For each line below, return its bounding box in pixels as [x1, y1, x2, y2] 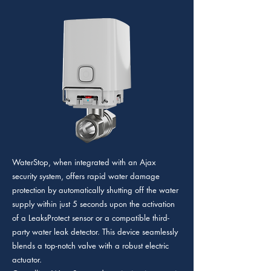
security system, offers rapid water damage [12, 171, 160, 181]
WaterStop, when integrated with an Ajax [12, 157, 155, 168]
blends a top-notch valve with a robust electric [12, 240, 169, 251]
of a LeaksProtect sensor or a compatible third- [12, 212, 169, 223]
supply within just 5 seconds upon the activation [12, 198, 175, 209]
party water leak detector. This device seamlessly [12, 226, 178, 237]
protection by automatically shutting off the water [12, 184, 178, 195]
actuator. [12, 254, 42, 265]
